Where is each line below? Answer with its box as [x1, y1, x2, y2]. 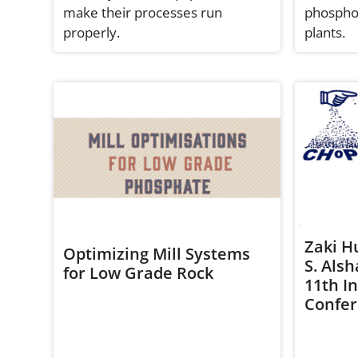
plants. [304, 22, 345, 42]
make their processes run [63, 2, 223, 22]
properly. [63, 22, 121, 42]
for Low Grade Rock [63, 261, 214, 284]
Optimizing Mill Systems [63, 242, 251, 265]
